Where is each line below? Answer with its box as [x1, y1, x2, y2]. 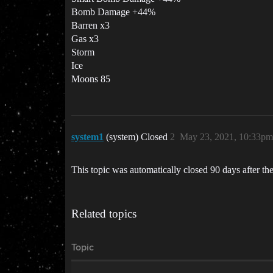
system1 [71, 132, 104, 142]
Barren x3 [71, 20, 110, 30]
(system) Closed [106, 132, 170, 142]
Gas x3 [71, 34, 99, 44]
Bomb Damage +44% [71, 7, 155, 17]
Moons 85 [71, 74, 110, 84]
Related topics [71, 207, 136, 220]
